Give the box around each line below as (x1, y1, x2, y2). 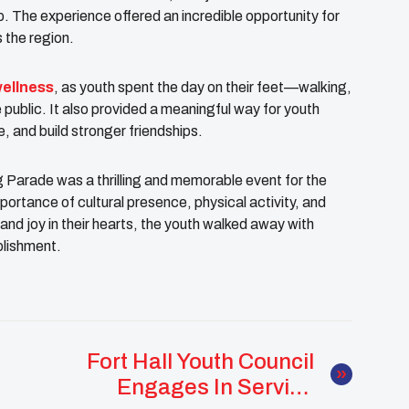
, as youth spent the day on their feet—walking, (54, 79, 351, 95)
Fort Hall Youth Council (87, 349, 314, 373)
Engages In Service (117, 374, 314, 399)
